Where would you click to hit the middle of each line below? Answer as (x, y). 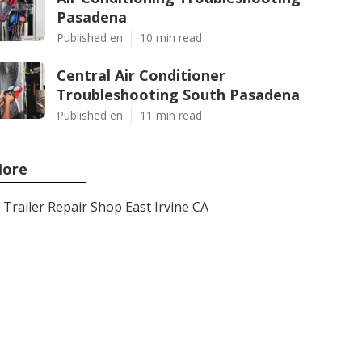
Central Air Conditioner (141, 75)
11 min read (171, 115)
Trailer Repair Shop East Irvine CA (106, 207)
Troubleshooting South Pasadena (178, 95)
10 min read (171, 38)
